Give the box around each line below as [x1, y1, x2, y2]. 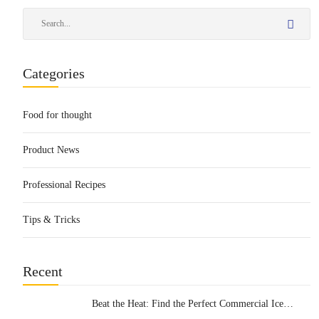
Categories [23, 66, 85, 81]
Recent [23, 263, 63, 279]
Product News [23, 145, 79, 155]
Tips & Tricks [23, 214, 80, 225]
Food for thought [23, 110, 92, 120]
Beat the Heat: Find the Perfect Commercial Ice [92, 298, 284, 309]
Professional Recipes [23, 179, 105, 190]
